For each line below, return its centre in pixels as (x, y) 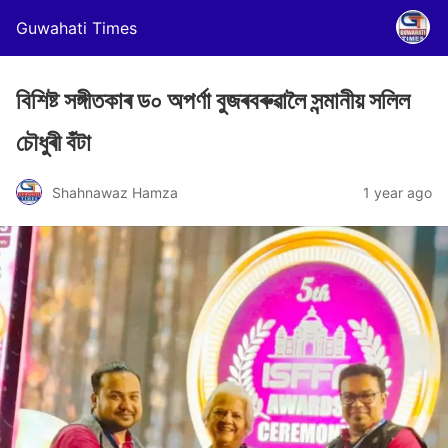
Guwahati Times (76, 28)
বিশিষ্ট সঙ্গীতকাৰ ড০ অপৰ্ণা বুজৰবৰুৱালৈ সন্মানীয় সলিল (213, 100)
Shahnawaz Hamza (115, 192)
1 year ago (397, 192)
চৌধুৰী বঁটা (53, 142)
